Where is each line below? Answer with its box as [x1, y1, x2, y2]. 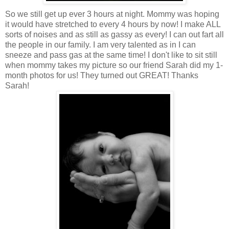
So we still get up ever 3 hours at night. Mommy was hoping [5, 9, 219, 18]
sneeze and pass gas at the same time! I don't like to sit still [5, 50, 217, 59]
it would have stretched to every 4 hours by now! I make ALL [5, 19, 220, 29]
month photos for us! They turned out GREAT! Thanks [5, 71, 198, 80]
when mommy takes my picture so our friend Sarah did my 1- [5, 60, 223, 70]
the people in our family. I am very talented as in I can [5, 40, 196, 49]
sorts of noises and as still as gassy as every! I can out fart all [5, 30, 224, 39]
